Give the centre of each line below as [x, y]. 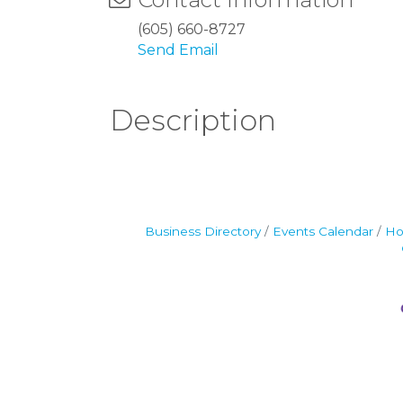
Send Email [178, 50]
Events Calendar [322, 231]
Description [193, 120]
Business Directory [202, 231]
